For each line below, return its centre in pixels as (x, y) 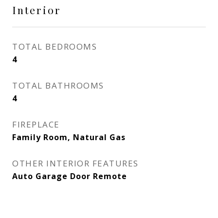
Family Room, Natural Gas (69, 137)
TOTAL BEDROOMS (54, 46)
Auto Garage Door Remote (70, 176)
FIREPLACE (36, 124)
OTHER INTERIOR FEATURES (75, 163)
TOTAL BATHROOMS (58, 85)
